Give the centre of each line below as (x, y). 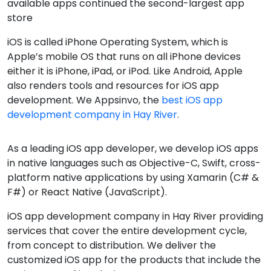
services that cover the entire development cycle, (127, 231)
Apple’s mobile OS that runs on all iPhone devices (124, 57)
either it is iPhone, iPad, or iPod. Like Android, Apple (125, 71)
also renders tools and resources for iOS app (113, 86)
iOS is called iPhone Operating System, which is (118, 42)
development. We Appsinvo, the (84, 100)
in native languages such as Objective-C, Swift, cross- (134, 163)
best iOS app (192, 100)
